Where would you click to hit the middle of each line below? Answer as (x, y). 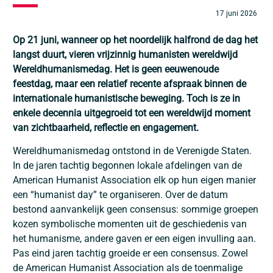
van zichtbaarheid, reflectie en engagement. (106, 128)
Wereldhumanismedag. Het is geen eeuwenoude (116, 69)
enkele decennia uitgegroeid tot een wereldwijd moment (132, 113)
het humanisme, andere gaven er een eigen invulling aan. (134, 239)
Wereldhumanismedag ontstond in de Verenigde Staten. (132, 151)
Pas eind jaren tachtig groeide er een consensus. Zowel (130, 253)
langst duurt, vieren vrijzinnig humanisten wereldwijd (125, 55)
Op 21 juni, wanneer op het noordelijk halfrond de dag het (135, 40)
